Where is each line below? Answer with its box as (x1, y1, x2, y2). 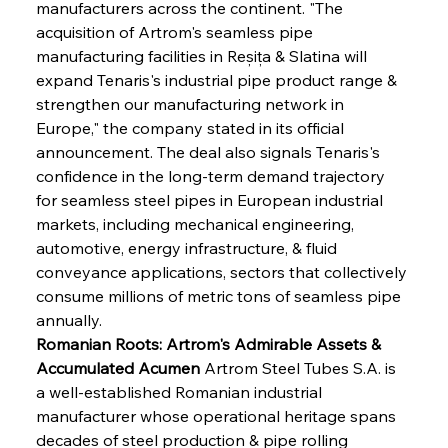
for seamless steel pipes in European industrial (35, 189, 387, 210)
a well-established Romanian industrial (35, 381, 326, 402)
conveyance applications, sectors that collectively (35, 261, 411, 282)
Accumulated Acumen (35, 357, 200, 378)
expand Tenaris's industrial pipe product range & (35, 69, 401, 90)
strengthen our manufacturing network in (35, 93, 348, 114)
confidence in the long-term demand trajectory (35, 165, 389, 186)
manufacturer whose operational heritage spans (35, 405, 400, 426)
